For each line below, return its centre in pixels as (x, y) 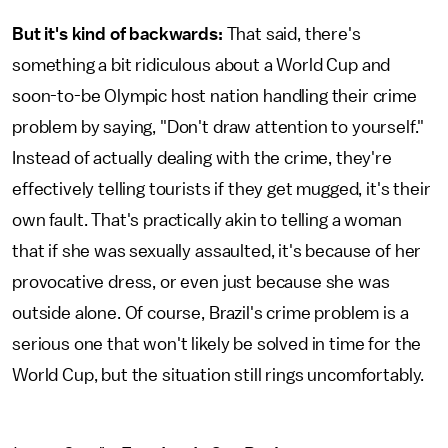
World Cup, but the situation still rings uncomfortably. (220, 375)
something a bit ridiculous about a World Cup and (201, 65)
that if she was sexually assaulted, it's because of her (217, 251)
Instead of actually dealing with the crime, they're (202, 158)
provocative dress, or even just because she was (201, 282)
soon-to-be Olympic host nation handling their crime (214, 96)
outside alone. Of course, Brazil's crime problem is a (210, 313)
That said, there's (291, 34)
